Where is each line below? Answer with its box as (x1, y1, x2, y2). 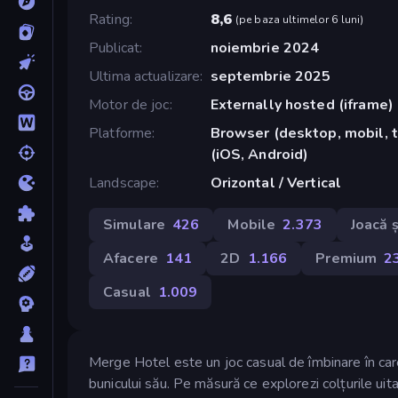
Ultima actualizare (89, 66, 201, 86)
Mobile (227, 214, 276, 235)
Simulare (103, 214, 166, 235)
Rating (89, 9, 130, 29)
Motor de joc (89, 94, 170, 115)
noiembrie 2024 (210, 37, 320, 58)
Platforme (89, 123, 153, 143)
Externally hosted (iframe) (210, 94, 394, 115)
